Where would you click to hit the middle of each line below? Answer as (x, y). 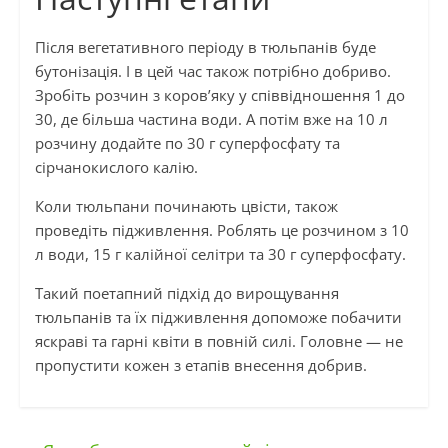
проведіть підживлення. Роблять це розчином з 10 (221, 229)
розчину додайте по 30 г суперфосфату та (187, 142)
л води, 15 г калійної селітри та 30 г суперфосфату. (220, 253)
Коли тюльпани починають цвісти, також (186, 205)
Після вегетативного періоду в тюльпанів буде (205, 46)
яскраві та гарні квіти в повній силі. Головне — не (218, 340)
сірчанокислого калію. (116, 166)
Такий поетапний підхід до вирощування (186, 292)
